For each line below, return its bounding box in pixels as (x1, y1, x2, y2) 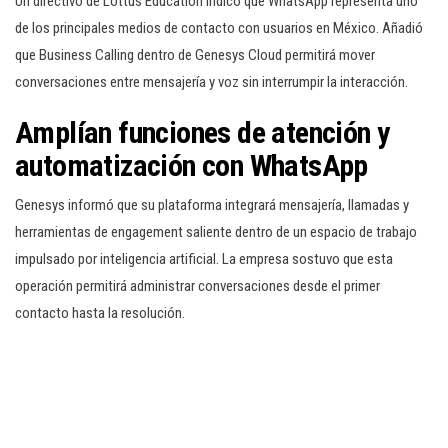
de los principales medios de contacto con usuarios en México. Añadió (15, 19, 423, 37)
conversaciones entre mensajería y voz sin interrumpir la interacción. (15, 73, 408, 91)
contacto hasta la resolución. (15, 304, 185, 322)
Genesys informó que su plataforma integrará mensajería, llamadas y (15, 196, 409, 214)
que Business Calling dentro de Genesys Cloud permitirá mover (15, 46, 375, 64)
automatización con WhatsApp (15, 148, 368, 183)
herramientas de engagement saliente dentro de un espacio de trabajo (15, 223, 417, 241)
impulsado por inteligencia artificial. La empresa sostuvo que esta (15, 250, 393, 268)
